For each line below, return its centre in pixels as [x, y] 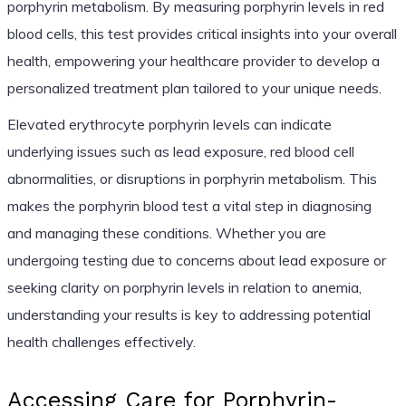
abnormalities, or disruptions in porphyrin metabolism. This [192, 178]
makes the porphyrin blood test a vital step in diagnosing [189, 205]
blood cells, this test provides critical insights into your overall [202, 33]
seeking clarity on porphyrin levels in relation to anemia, [184, 287]
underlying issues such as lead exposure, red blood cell [180, 151]
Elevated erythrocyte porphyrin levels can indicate [169, 124]
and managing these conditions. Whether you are [166, 232]
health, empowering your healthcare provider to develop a [193, 60]
